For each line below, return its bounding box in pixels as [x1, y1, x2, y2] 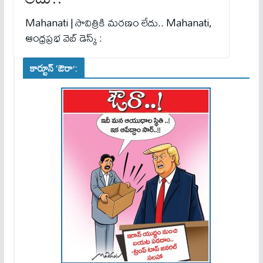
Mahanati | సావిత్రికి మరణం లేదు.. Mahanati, [25, 12, 212, 33]
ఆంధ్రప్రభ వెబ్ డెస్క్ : [25, 28, 102, 49]
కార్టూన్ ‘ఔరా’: [29, 59, 78, 78]
